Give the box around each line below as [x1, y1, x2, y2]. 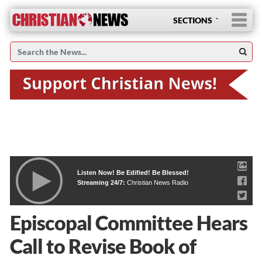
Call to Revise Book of [9, 233, 196, 258]
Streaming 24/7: [77, 178, 127, 186]
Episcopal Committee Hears [9, 210, 247, 235]
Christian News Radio [126, 178, 188, 186]
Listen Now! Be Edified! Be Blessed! [77, 168, 189, 176]
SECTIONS [173, 15, 212, 25]
